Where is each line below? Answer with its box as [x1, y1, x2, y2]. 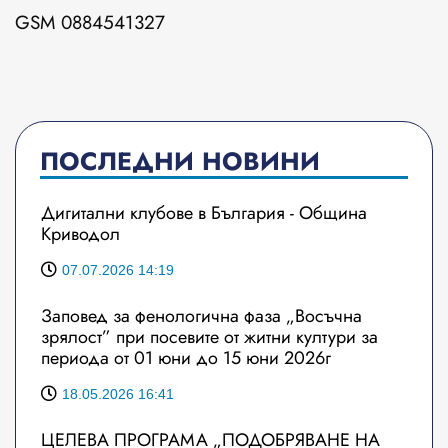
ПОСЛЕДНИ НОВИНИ [40, 143, 320, 180]
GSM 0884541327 [15, 9, 165, 37]
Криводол [41, 221, 120, 248]
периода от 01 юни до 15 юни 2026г [41, 345, 331, 372]
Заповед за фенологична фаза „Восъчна [41, 303, 362, 330]
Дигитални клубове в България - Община [41, 200, 367, 227]
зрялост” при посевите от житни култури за [41, 324, 378, 351]
